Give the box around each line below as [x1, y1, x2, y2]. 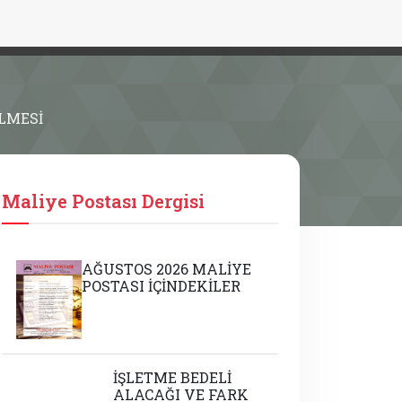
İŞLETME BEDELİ [112, 368, 232, 388]
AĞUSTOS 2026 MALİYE [82, 259, 252, 278]
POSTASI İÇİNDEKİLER [82, 276, 241, 295]
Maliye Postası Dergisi [2, 189, 205, 213]
